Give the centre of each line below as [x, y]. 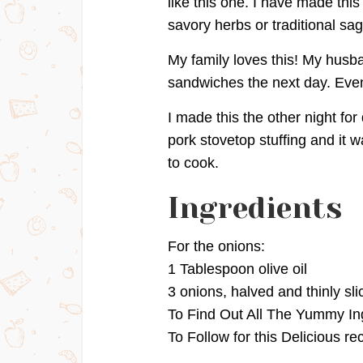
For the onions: [216, 246]
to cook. [193, 163]
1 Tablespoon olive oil [237, 269]
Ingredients [255, 208]
